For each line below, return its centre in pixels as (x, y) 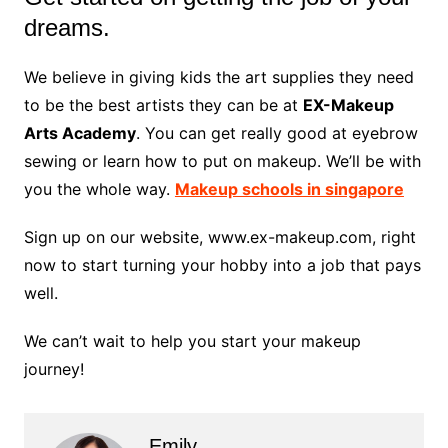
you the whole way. (99, 189)
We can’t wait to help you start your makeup (192, 341)
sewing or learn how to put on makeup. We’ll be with (222, 161)
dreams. (66, 27)
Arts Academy (79, 133)
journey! (53, 369)
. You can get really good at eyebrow (276, 133)
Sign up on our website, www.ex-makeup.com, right (219, 237)
